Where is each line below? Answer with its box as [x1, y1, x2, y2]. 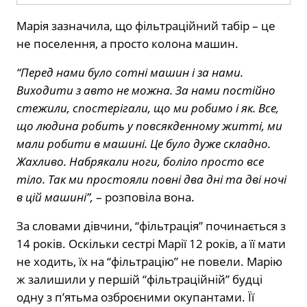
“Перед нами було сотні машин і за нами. [16, 64, 243, 81]
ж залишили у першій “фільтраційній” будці [16, 271, 262, 288]
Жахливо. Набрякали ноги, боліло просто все [16, 153, 264, 170]
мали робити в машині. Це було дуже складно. [16, 136, 271, 152]
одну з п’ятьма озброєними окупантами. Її [16, 289, 254, 306]
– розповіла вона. [93, 189, 195, 206]
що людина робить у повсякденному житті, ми [16, 118, 282, 134]
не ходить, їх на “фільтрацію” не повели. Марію [16, 254, 282, 270]
